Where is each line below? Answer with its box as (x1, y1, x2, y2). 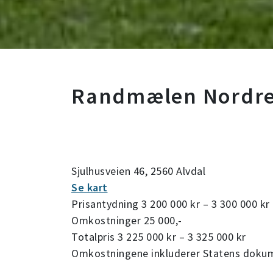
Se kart (71, 180, 108, 194)
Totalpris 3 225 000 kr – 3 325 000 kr (71, 230, 246, 244)
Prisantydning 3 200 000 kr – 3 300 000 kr (71, 197, 270, 211)
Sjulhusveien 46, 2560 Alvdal (71, 164, 205, 178)
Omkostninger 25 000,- (71, 213, 182, 227)
